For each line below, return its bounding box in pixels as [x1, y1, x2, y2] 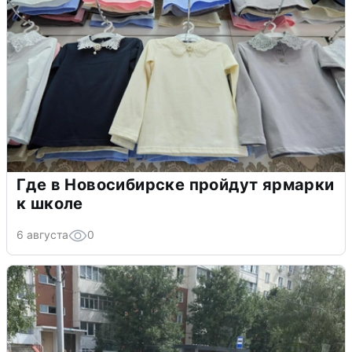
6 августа [16, 227, 68, 241]
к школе [16, 193, 83, 213]
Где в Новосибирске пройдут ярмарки [16, 174, 335, 194]
